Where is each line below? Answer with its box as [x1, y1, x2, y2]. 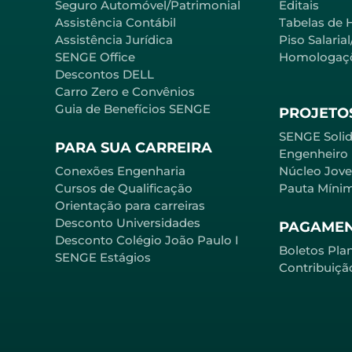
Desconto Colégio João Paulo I [55, 233, 239, 248]
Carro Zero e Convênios [55, 83, 195, 99]
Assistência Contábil [55, 14, 176, 30]
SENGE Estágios [55, 250, 151, 266]
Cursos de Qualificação [55, 181, 192, 196]
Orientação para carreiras [55, 198, 205, 214]
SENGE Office [55, 49, 135, 64]
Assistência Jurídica [55, 31, 173, 47]
